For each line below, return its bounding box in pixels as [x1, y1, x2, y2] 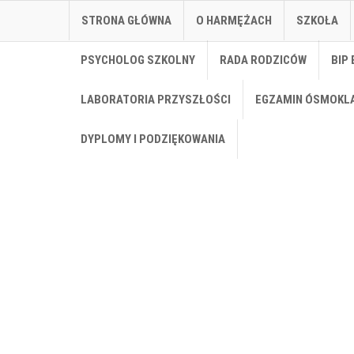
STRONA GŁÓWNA [81, 13, 171, 28]
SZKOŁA [296, 13, 338, 28]
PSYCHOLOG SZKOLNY [81, 53, 195, 67]
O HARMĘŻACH [196, 13, 272, 28]
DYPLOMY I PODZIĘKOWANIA [81, 132, 225, 146]
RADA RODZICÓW [220, 53, 307, 67]
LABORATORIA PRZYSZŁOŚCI [81, 92, 231, 107]
